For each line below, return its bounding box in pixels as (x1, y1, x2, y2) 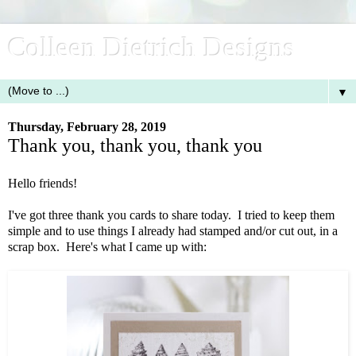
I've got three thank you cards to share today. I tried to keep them (8, 207, 335, 222)
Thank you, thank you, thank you (8, 134, 262, 156)
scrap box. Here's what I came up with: (8, 239, 207, 253)
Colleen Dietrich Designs (8, 32, 295, 62)
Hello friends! (8, 176, 77, 190)
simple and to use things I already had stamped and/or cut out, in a (8, 223, 338, 238)
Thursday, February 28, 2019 (8, 120, 166, 133)
